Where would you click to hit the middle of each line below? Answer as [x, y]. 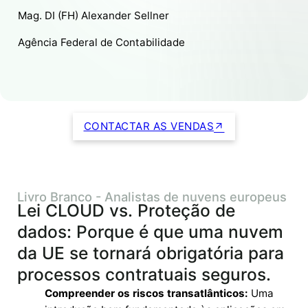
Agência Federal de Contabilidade [102, 43]
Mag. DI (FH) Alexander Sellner [94, 16]
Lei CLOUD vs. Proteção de [126, 210]
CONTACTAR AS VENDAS [148, 126]
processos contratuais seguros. [144, 274]
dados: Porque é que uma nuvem [150, 231]
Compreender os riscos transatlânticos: [146, 293]
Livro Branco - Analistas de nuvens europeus [152, 196]
